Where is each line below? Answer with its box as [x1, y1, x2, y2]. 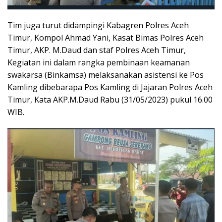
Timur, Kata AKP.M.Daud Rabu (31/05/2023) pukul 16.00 [7, 94, 213, 106]
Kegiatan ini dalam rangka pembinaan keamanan [7, 57, 190, 68]
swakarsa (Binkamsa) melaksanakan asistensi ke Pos [7, 69, 204, 81]
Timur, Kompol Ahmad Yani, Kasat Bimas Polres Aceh [7, 32, 204, 44]
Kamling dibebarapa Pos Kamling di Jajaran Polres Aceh [7, 82, 213, 93]
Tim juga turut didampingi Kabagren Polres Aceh [7, 20, 189, 31]
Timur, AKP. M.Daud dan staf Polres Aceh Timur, [7, 45, 186, 56]
